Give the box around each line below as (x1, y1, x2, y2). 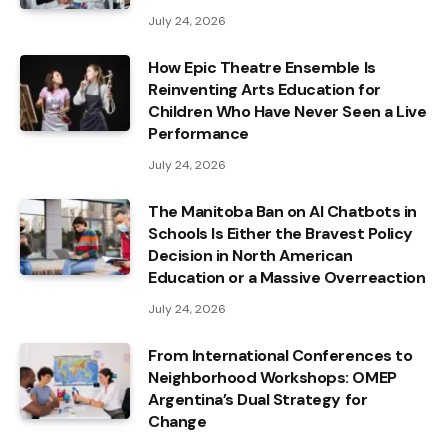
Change (148, 410, 207, 432)
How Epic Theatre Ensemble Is (148, 56, 376, 78)
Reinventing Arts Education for (148, 78, 381, 100)
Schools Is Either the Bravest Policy (148, 222, 413, 244)
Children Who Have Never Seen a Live (148, 100, 427, 122)
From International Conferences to (148, 344, 413, 366)
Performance (148, 122, 249, 144)
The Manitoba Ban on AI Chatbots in (148, 200, 417, 222)
